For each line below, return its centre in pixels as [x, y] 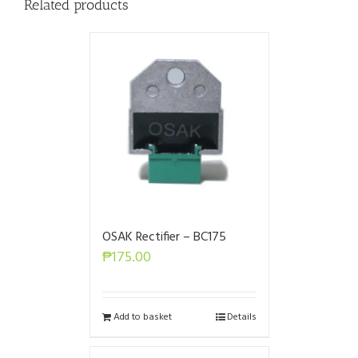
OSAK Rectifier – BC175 [164, 237]
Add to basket [142, 317]
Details [241, 317]
